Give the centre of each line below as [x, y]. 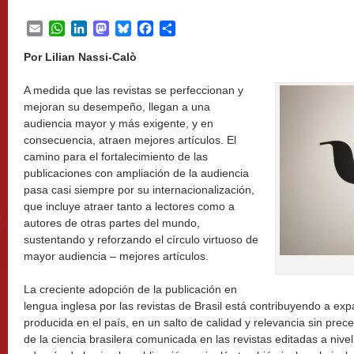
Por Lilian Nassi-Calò [80, 57]
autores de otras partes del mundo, [112, 223]
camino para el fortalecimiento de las [116, 156]
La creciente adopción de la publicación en [130, 289]
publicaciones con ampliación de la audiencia [136, 173]
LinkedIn [111, 28]
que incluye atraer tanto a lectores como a [129, 206]
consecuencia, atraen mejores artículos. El [130, 140]
